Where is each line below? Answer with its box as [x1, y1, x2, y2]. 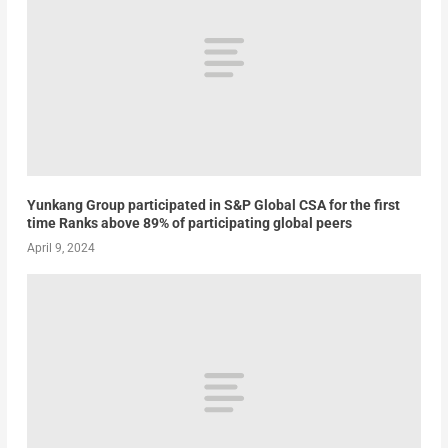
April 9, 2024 [26, 240, 95, 255]
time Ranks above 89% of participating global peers [26, 214, 352, 231]
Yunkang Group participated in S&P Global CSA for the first [26, 196, 400, 213]
